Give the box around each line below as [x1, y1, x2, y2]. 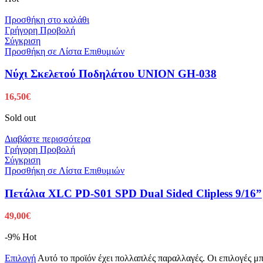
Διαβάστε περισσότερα [5, 134, 90, 144]
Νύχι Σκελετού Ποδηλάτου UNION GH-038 [5, 68, 217, 80]
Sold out [5, 113, 36, 123]
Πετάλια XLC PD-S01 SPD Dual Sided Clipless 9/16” [5, 187, 262, 200]
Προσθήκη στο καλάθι [5, 14, 89, 25]
